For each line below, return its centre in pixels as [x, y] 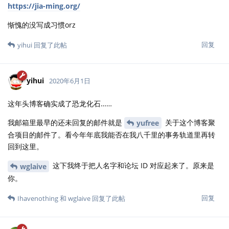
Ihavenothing [38, 199]
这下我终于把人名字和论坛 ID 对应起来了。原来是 [132, 166]
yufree [148, 123]
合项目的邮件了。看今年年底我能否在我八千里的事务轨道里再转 [111, 135]
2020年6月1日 [70, 81]
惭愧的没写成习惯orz [42, 25]
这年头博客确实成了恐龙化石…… [60, 103]
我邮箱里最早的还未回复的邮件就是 [66, 122]
